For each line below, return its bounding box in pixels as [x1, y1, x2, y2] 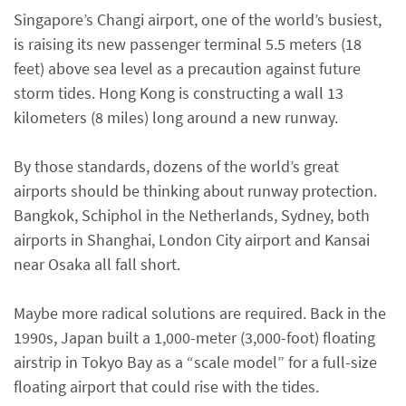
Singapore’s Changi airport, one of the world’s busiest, [14, 9, 382, 30]
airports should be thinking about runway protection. [14, 180, 377, 201]
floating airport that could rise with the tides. [14, 376, 319, 397]
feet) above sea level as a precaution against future [14, 58, 361, 79]
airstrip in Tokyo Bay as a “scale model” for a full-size [14, 352, 377, 372]
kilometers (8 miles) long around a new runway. [14, 107, 338, 128]
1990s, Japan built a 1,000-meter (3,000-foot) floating [14, 327, 375, 348]
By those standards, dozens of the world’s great [14, 156, 339, 177]
